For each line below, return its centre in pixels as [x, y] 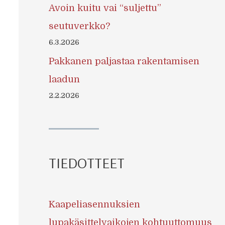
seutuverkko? [79, 26]
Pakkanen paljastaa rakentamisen [124, 61]
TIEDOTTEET [86, 162]
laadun [64, 79]
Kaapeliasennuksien [94, 205]
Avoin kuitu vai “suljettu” [105, 8]
